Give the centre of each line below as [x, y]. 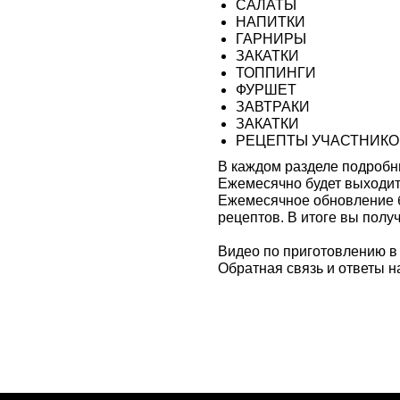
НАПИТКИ [271, 21]
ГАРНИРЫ [271, 38]
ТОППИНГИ [276, 72]
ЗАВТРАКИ [273, 106]
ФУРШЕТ [266, 89]
